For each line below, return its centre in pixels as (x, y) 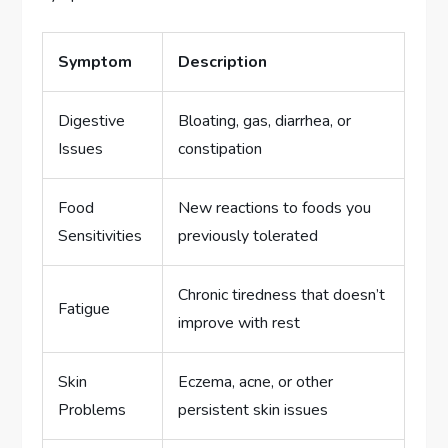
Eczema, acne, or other (256, 382)
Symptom (95, 62)
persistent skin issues (253, 410)
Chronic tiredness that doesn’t (282, 295)
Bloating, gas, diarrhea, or (265, 121)
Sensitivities (100, 236)
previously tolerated (248, 236)
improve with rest (239, 323)
